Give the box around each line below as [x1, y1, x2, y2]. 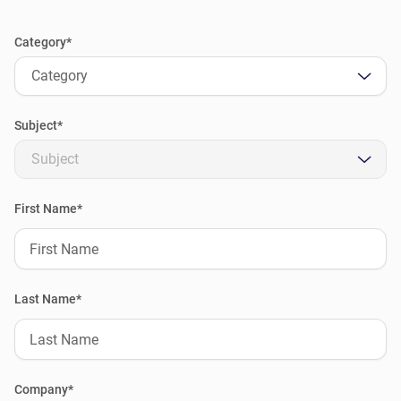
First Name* [14, 201, 82, 217]
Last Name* [14, 292, 81, 307]
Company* [14, 382, 73, 397]
